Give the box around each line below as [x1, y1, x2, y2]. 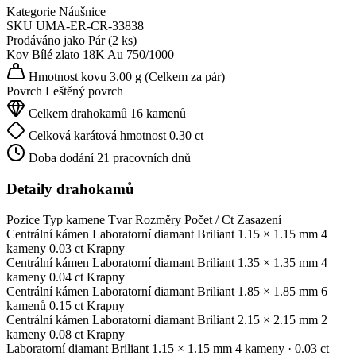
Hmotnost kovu [25, 70, 106, 84]
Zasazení [237, 212, 281, 226]
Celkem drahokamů [25, 106, 127, 121]
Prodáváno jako [6, 33, 85, 48]
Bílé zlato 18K [32, 48, 105, 62]
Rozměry [135, 212, 181, 226]
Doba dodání [29, 151, 94, 165]
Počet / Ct [184, 212, 234, 226]
